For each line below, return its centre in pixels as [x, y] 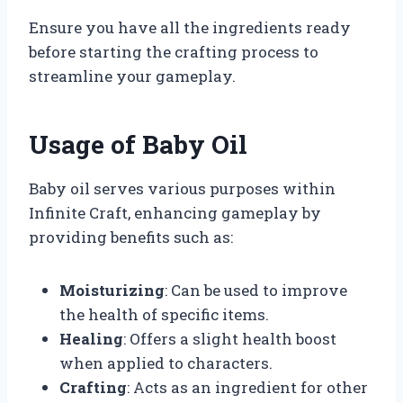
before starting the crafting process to [174, 51]
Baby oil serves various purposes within [182, 188]
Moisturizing [112, 290]
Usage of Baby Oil [138, 144]
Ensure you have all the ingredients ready [190, 27]
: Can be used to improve [256, 290]
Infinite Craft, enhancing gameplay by [175, 212]
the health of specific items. [164, 314]
